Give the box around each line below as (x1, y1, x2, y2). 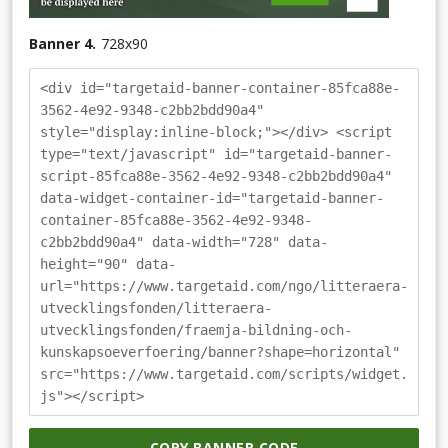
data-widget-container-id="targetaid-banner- (40, 189, 384, 206)
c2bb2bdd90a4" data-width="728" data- (40, 233, 328, 250)
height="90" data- (40, 255, 176, 272)
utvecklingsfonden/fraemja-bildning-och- (40, 321, 352, 338)
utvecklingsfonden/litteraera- (40, 299, 272, 316)
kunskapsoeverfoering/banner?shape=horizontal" (40, 343, 400, 360)
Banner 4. (29, 33, 96, 53)
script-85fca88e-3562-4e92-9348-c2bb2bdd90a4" (40, 167, 392, 184)
